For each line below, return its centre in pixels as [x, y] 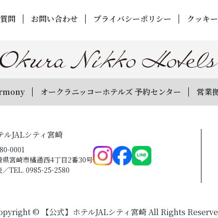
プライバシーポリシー [132, 18]
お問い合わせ [54, 18]
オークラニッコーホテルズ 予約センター [110, 91]
